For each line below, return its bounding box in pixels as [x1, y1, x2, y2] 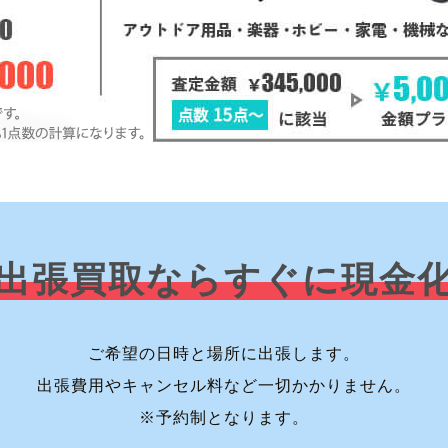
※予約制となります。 [139, 408, 309, 426]
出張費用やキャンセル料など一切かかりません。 [37, 376, 411, 394]
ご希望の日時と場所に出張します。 [88, 344, 360, 362]
